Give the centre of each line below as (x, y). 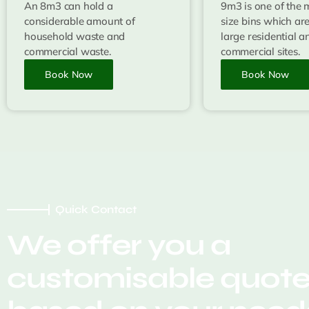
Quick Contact (96, 209)
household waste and (75, 36)
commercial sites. (261, 51)
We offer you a (119, 245)
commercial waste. (68, 51)
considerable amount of (80, 21)
